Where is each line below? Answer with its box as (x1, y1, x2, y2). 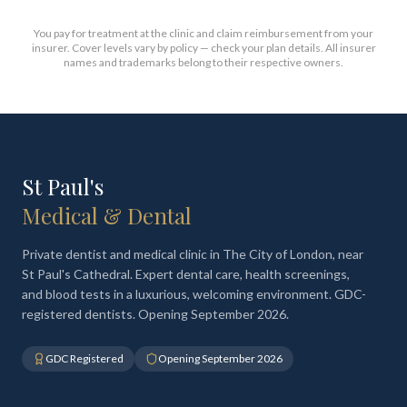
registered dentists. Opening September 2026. (22, 306, 289, 322)
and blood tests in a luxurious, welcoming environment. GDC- (22, 286, 366, 302)
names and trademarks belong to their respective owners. (64, 55, 343, 69)
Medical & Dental (22, 201, 192, 230)
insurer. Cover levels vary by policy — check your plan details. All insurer (31, 41, 376, 55)
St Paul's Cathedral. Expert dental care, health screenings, (22, 266, 350, 282)
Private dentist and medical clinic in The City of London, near (22, 246, 363, 262)
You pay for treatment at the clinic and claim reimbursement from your (34, 26, 373, 40)
